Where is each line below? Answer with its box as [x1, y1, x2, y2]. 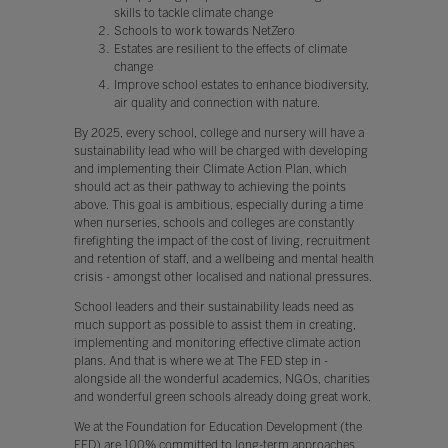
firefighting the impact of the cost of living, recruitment [73, 233, 370, 248]
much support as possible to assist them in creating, [73, 317, 356, 332]
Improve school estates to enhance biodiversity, [113, 77, 369, 92]
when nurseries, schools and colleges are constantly [73, 215, 354, 230]
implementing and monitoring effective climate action [73, 335, 361, 350]
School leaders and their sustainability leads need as [73, 299, 354, 314]
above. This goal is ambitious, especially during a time [73, 197, 363, 212]
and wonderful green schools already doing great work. [73, 389, 371, 404]
